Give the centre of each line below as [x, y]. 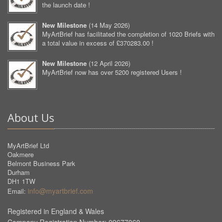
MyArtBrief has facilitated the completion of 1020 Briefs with [128, 34]
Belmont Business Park [41, 163]
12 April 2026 [110, 63]
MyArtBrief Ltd [28, 145]
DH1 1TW [21, 181]
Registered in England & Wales [56, 211]
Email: [18, 191]
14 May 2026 [109, 25]
